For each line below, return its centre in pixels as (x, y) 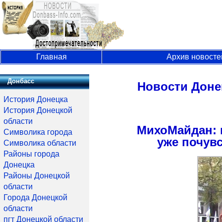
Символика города (38, 132)
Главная (51, 57)
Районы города (31, 154)
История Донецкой (38, 110)
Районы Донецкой (37, 176)
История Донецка (36, 99)
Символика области (40, 143)
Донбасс (21, 81)
